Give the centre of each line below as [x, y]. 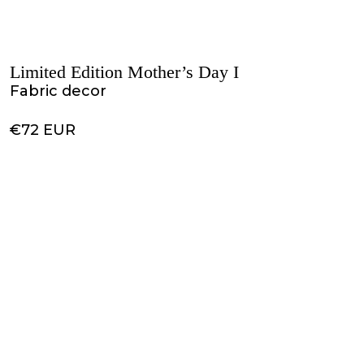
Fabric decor [58, 91]
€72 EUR [43, 130]
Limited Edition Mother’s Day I [124, 72]
